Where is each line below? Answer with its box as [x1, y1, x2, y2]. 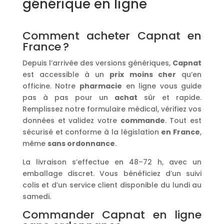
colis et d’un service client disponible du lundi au [22, 179, 202, 190]
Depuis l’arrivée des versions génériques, [22, 57, 173, 68]
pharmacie [79, 80, 122, 91]
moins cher [129, 69, 176, 79]
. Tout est [164, 115, 202, 125]
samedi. [22, 191, 51, 201]
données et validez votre [22, 115, 120, 125]
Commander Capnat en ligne [22, 206, 202, 222]
